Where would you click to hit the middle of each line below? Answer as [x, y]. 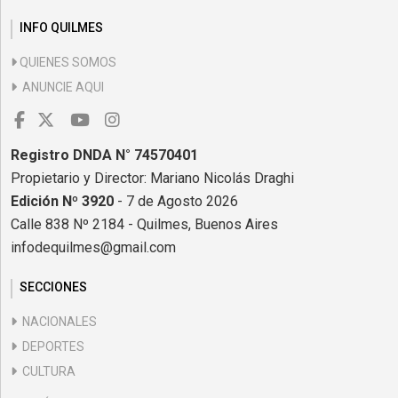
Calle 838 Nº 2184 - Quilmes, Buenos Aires [144, 224]
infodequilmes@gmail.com [93, 247]
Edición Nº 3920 [64, 201]
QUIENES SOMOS [67, 62]
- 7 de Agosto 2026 [178, 201]
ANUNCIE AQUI [60, 87]
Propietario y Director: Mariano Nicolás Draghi [152, 178]
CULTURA [46, 371]
